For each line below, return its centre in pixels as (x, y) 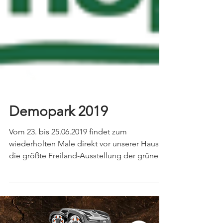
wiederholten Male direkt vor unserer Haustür (89, 169)
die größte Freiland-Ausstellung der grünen (86, 181)
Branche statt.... (36, 193)
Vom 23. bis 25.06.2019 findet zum (68, 157)
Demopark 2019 (58, 137)
